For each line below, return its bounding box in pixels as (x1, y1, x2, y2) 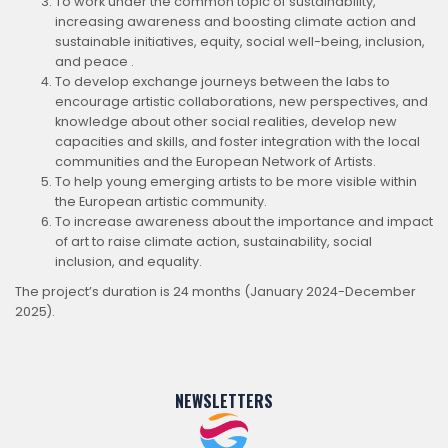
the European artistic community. (55, 192, 267, 210)
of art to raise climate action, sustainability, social (55, 232, 372, 250)
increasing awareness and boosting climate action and (55, 12, 416, 30)
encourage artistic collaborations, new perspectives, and (55, 92, 428, 110)
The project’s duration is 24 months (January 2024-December (15, 282, 416, 300)
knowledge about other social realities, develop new (55, 112, 397, 130)
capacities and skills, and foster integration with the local (55, 132, 420, 150)
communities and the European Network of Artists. (55, 152, 376, 170)
